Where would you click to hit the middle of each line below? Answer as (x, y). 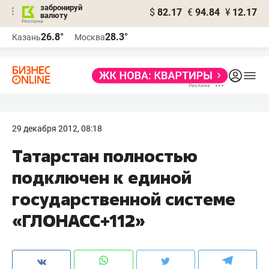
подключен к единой (102, 177)
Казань (26, 37)
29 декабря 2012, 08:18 (57, 128)
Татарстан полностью (105, 156)
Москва (90, 37)
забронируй (61, 8)
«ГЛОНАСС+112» (79, 221)
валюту (54, 15)
